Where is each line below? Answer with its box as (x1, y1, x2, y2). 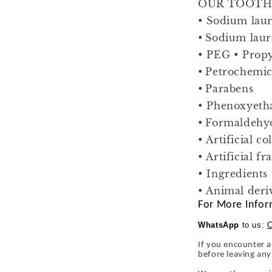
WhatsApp (198, 220, 239, 229)
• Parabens (198, 82, 254, 95)
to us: (239, 220, 267, 229)
